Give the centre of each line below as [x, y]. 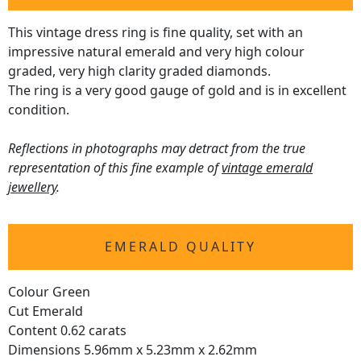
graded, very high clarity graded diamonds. [139, 71]
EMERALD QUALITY [180, 247]
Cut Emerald [46, 311]
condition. [39, 110]
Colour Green [49, 292]
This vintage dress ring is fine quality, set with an [156, 33]
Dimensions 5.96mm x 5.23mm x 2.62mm [133, 350]
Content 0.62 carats [67, 331]
